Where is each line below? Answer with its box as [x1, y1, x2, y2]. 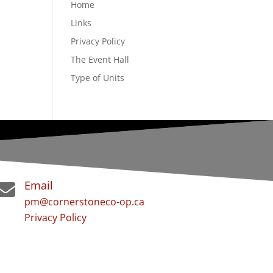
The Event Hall [71, 54, 130, 65]
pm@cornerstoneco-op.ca [24, 195, 144, 208]
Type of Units [71, 72, 125, 83]
